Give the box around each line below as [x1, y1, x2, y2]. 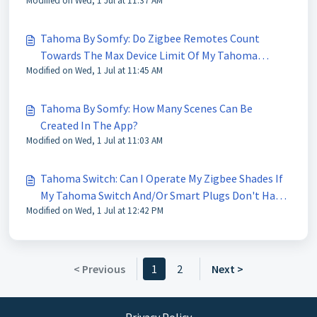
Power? [40, 205, 76, 219]
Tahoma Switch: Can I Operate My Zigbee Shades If [40, 171, 283, 185]
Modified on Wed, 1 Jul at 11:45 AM [26, 64, 163, 76]
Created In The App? [40, 118, 138, 132]
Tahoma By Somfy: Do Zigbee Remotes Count [40, 31, 260, 45]
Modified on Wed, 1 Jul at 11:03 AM [26, 134, 163, 146]
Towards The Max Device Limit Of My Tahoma [40, 48, 258, 62]
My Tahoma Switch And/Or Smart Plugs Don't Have [40, 188, 286, 202]
